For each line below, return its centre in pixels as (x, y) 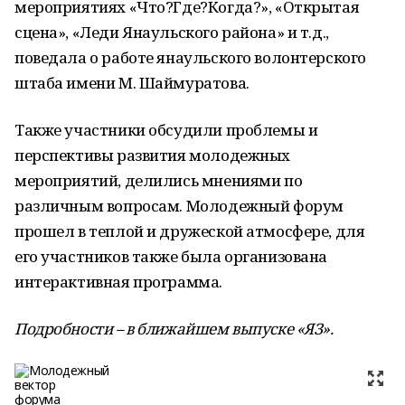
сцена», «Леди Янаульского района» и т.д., (172, 32)
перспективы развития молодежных (152, 155)
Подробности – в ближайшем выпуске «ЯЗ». (174, 329)
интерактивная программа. (118, 282)
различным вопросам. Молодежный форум (179, 206)
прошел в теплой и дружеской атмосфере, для (190, 231)
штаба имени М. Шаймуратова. (132, 83)
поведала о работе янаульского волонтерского (190, 57)
